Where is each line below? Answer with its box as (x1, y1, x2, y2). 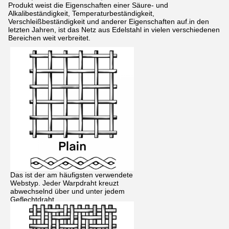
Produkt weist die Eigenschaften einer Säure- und (8, 1, 168, 9)
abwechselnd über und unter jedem (10, 187, 125, 195)
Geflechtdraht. (10, 195, 56, 203)
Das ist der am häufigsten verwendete (10, 170, 133, 179)
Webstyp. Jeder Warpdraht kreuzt (10, 178, 119, 187)
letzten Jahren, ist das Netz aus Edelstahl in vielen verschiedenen (8, 26, 220, 34)
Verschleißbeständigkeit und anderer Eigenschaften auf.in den (8, 17, 209, 26)
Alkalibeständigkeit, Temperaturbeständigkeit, (8, 9, 154, 17)
